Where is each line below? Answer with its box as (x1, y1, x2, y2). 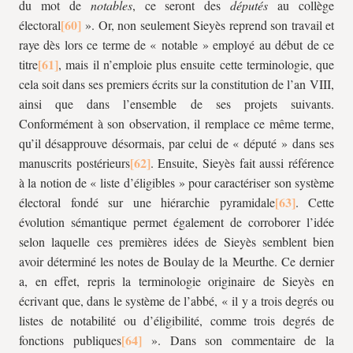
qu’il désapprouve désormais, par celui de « (19, 135, 244, 151)
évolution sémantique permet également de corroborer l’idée (19, 214, 334, 230)
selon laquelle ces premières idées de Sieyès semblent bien (19, 233, 334, 250)
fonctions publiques (19, 332, 121, 348)
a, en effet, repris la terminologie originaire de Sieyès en (19, 273, 334, 289)
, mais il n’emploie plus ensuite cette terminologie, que (58, 56, 334, 72)
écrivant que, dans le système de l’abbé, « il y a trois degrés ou (19, 292, 334, 309)
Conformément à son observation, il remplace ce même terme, (19, 115, 334, 132)
